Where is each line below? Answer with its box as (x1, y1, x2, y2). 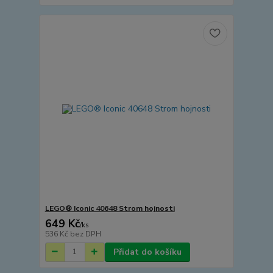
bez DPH (69, 229, 101, 239)
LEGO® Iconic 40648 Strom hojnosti (44, 203, 175, 213)
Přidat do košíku (113, 246, 182, 258)
